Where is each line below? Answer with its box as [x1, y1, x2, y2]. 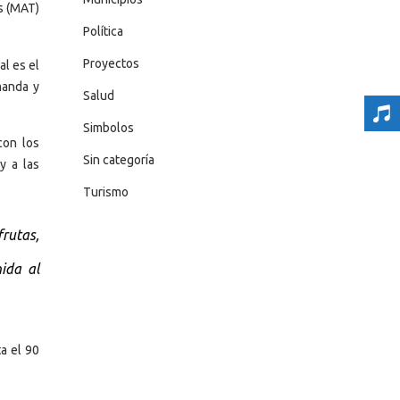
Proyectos [82, 56, 139, 71]
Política [82, 24, 123, 38]
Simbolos [82, 121, 134, 135]
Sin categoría [82, 153, 154, 167]
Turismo [82, 185, 129, 199]
